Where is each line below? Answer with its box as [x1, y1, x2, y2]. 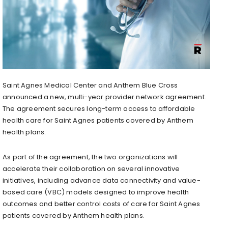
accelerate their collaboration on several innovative [3, 163, 180, 174]
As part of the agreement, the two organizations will [3, 152, 178, 162]
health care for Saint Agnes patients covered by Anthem [3, 115, 193, 125]
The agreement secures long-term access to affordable [3, 103, 195, 113]
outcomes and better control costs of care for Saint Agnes [3, 198, 201, 209]
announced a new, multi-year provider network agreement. [3, 92, 207, 102]
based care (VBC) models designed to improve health [3, 187, 189, 197]
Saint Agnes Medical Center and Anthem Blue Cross [3, 80, 178, 90]
